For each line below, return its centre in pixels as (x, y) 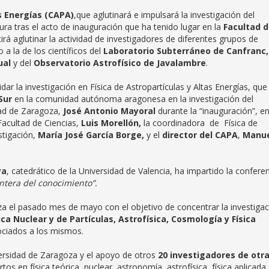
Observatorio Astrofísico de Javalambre (119, 63)
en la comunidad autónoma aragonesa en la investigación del (133, 99)
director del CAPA (200, 135)
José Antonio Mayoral (108, 111)
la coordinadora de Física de (201, 123)
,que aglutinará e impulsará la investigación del (164, 15)
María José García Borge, (92, 135)
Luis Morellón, (112, 123)
